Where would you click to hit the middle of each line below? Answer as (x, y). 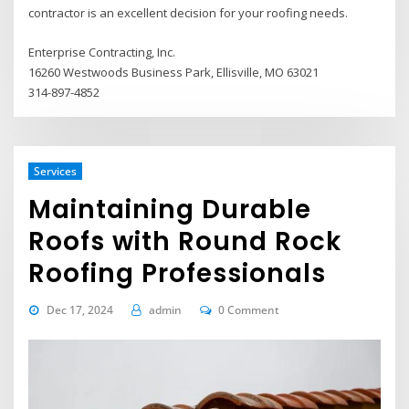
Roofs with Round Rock (185, 241)
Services (55, 171)
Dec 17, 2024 (79, 310)
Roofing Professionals (178, 273)
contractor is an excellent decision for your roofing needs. (189, 13)
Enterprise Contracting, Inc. (102, 52)
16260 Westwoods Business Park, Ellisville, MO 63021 (174, 72)
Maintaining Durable (170, 209)
